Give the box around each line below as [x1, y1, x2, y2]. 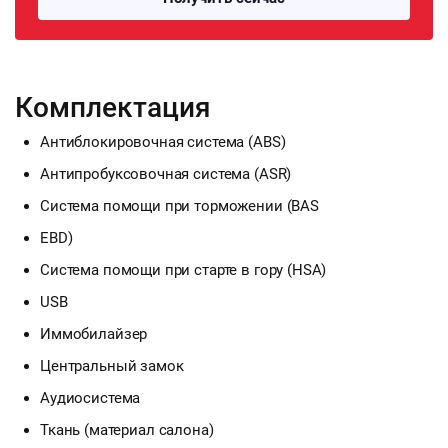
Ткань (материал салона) [40, 420, 214, 439]
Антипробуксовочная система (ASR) [40, 164, 292, 183]
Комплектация [15, 90, 211, 124]
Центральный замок [40, 356, 184, 375]
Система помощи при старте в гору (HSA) [40, 260, 327, 279]
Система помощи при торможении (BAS [40, 196, 319, 215]
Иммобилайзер [40, 324, 148, 343]
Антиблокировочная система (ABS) [40, 132, 286, 151]
